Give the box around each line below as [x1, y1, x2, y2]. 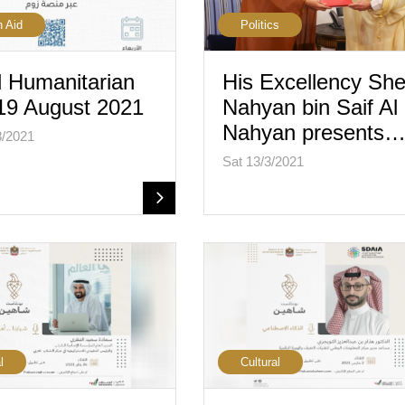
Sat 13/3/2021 [221, 154, 304, 169]
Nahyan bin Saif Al [221, 95, 398, 119]
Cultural [240, 355, 280, 369]
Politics [240, 18, 279, 32]
